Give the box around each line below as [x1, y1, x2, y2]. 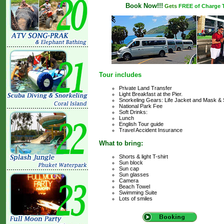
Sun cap [119, 165, 139, 172]
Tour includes [99, 71, 141, 79]
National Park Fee [119, 103, 162, 109]
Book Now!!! [125, 2, 163, 10]
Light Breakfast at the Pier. [119, 91, 182, 97]
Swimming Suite [119, 189, 157, 196]
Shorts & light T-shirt [119, 153, 168, 160]
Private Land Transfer [119, 85, 172, 91]
